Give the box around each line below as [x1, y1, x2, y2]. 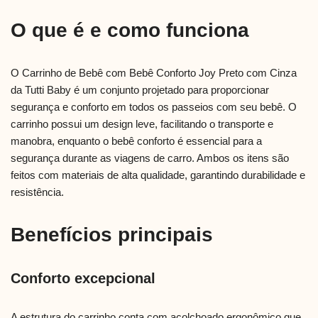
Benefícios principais [11, 224, 213, 246]
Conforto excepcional [11, 270, 155, 287]
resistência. [11, 186, 64, 199]
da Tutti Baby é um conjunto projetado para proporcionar [11, 84, 269, 97]
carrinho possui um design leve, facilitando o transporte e [11, 118, 273, 131]
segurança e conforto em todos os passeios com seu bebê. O [11, 101, 297, 114]
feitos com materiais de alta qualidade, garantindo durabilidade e [11, 169, 305, 182]
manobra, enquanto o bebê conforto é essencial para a [11, 135, 262, 148]
